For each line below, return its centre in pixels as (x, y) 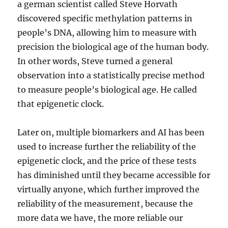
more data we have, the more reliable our (100, 218)
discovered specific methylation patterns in (105, 18)
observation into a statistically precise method (111, 75)
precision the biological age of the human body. (113, 47)
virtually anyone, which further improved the (109, 189)
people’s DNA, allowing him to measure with (107, 33)
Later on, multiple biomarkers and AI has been (111, 132)
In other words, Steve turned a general (95, 61)
